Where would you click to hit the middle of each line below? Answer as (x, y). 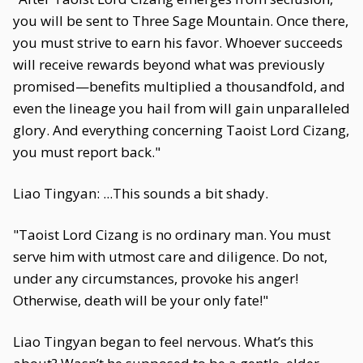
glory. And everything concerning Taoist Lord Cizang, (181, 130)
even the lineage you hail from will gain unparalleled (181, 108)
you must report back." (87, 152)
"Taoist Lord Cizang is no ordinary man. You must (172, 235)
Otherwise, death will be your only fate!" (141, 300)
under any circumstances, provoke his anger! (156, 278)
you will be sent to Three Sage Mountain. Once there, (181, 21)
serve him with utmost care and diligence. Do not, (170, 256)
